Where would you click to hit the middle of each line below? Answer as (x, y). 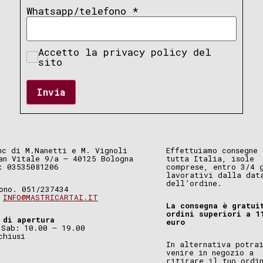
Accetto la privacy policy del (125, 52)
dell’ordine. (194, 183)
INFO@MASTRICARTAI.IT (50, 197)
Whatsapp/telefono (79, 11)
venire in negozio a (210, 252)
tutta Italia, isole (210, 158)
